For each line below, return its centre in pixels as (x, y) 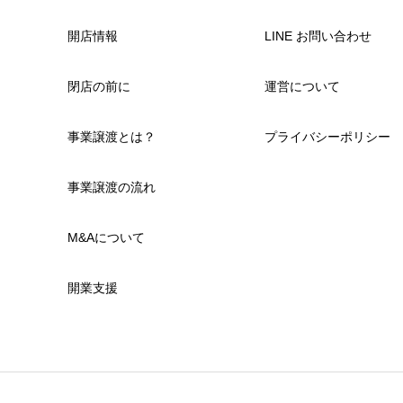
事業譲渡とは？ (111, 137)
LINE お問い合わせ (318, 36)
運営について (302, 87)
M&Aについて (106, 238)
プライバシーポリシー (327, 137)
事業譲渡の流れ (111, 188)
